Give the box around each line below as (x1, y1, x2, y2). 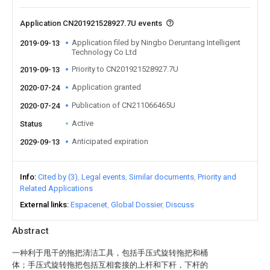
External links (20, 200, 67, 209)
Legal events (81, 172, 125, 181)
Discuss (166, 200, 194, 209)
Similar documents (129, 172, 194, 181)
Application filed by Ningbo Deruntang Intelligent (72, 38, 240, 47)
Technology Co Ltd (72, 48, 137, 57)
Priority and (198, 172, 236, 181)
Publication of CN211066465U (72, 101, 175, 110)
